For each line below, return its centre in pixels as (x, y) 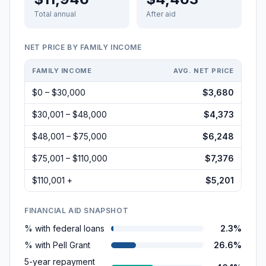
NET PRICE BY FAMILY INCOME (83, 47)
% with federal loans (64, 228)
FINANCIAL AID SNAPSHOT (77, 210)
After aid (161, 14)
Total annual (55, 14)
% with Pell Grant (57, 245)
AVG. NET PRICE (204, 71)
